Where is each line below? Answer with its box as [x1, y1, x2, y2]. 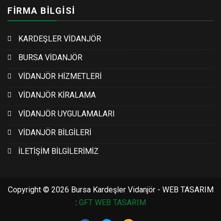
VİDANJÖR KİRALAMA [18, 90, 96, 100]
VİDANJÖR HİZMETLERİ [18, 72, 102, 81]
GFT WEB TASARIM [78, 198, 146, 208]
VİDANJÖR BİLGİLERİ [18, 128, 91, 138]
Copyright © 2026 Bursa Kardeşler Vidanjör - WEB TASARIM [7, 185, 214, 195]
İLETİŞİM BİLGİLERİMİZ [18, 147, 99, 156]
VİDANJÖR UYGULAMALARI [18, 109, 115, 119]
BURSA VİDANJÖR [18, 53, 82, 63]
